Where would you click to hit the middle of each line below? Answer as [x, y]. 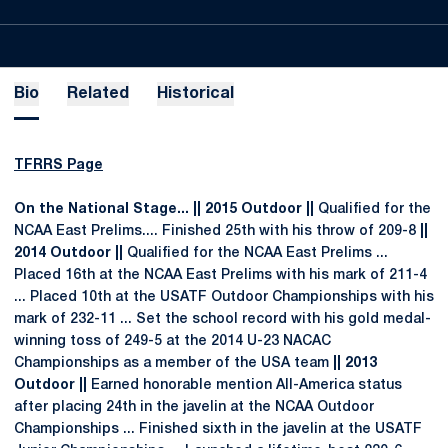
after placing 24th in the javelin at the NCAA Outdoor [194, 407]
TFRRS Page [58, 165]
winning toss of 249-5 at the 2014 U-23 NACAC [172, 341]
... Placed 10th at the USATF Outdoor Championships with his [224, 297]
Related [98, 94]
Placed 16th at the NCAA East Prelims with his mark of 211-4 [220, 275]
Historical [195, 94]
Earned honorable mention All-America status [244, 385]
